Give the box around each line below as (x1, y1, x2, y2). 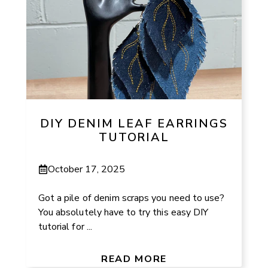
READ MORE (101, 252, 167, 266)
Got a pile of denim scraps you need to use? (38, 191, 225, 205)
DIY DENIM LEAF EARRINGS (40, 115, 228, 132)
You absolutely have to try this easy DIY (38, 205, 209, 219)
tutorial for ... (38, 220, 92, 233)
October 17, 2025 (48, 162, 126, 176)
